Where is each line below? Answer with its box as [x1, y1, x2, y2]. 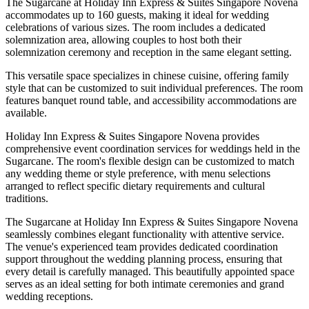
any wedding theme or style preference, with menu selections [6, 167, 270, 179]
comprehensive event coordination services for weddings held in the [6, 142, 300, 154]
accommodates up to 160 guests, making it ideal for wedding [6, 8, 269, 21]
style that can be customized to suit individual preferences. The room [6, 81, 303, 94]
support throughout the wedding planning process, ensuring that [6, 252, 282, 265]
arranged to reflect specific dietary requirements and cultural [6, 179, 265, 192]
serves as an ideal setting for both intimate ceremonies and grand [6, 277, 284, 290]
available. [6, 106, 47, 119]
